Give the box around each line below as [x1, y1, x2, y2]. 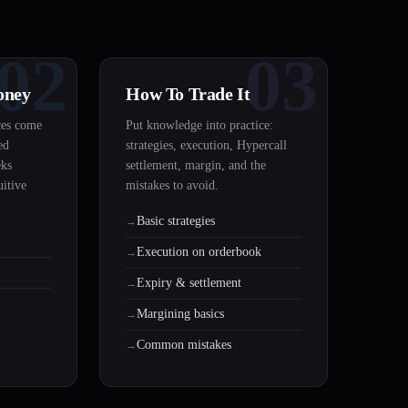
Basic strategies [137, 214, 216, 229]
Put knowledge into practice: [126, 118, 274, 133]
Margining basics [137, 307, 225, 321]
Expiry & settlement [137, 276, 242, 291]
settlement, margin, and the [126, 158, 267, 173]
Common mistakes [137, 338, 232, 352]
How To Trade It [126, 84, 250, 105]
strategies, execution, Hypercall [126, 138, 288, 153]
